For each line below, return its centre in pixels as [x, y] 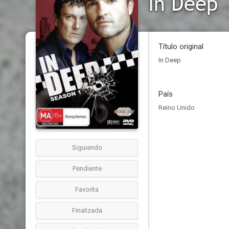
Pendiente [87, 168]
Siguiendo [87, 147]
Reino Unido [177, 108]
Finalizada [87, 210]
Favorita [87, 189]
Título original [181, 47]
